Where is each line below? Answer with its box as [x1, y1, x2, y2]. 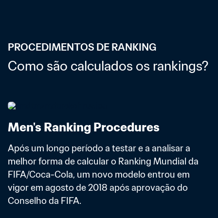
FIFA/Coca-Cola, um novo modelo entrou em [8, 169, 190, 180]
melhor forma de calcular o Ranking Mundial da [8, 156, 199, 167]
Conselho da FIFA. [8, 195, 83, 206]
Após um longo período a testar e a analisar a [8, 143, 190, 154]
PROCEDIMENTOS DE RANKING [8, 41, 156, 54]
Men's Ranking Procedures [8, 120, 160, 135]
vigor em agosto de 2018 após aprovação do [8, 182, 188, 193]
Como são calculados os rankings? [8, 57, 208, 74]
